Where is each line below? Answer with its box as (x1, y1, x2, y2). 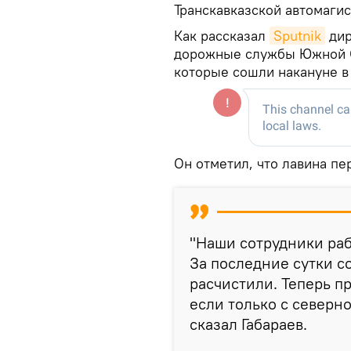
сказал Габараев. (190, 314, 307, 335)
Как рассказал (174, 27, 270, 45)
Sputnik (273, 27, 321, 45)
